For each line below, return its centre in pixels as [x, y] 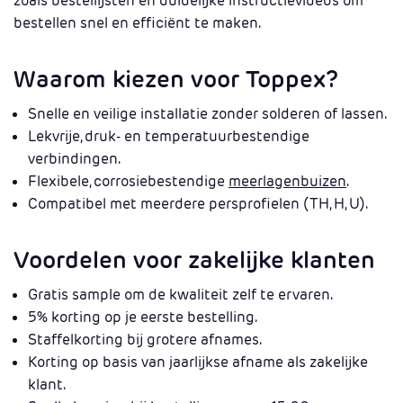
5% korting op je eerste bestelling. [143, 317]
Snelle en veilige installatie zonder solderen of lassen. [207, 114]
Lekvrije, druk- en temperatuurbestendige [169, 136]
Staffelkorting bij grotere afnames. [145, 340]
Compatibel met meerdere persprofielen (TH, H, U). [198, 204]
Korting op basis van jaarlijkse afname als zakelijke [198, 362]
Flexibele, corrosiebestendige [128, 181]
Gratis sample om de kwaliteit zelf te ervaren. [180, 295]
